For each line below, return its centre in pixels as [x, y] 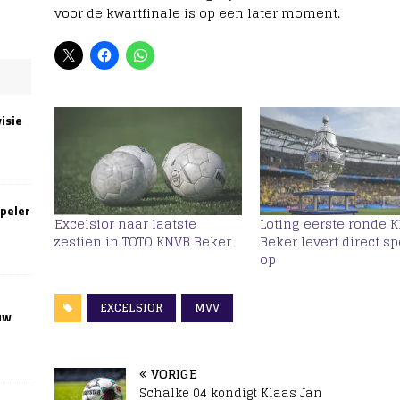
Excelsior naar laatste [125, 223]
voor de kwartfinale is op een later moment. [197, 13]
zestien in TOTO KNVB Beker [142, 241]
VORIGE [174, 373]
